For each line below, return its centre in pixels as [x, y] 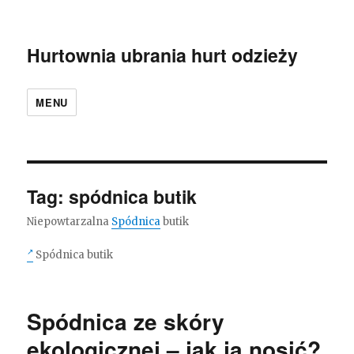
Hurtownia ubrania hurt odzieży [163, 55]
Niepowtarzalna [70, 222]
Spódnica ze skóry [126, 321]
